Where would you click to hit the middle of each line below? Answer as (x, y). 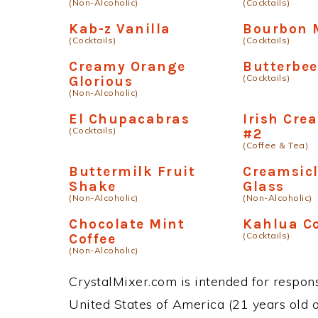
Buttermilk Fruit (132, 171)
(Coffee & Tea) (276, 145)
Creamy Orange (127, 66)
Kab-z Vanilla (120, 29)
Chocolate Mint (127, 224)
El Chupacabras (129, 119)
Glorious (101, 81)
